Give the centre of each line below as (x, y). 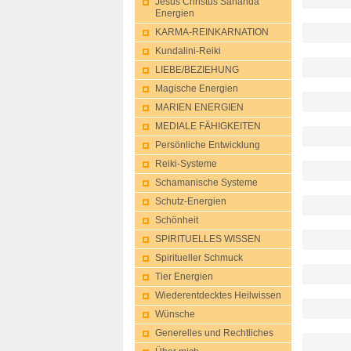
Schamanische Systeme (206, 183)
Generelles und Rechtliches (214, 333)
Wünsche (175, 314)
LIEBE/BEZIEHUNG (197, 70)
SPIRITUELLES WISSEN (208, 239)
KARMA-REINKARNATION (212, 32)
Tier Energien (184, 277)
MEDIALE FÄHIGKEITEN (208, 126)
